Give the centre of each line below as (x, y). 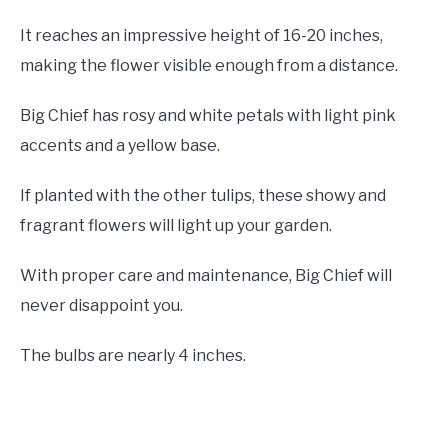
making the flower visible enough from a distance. (210, 66)
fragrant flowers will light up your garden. (177, 226)
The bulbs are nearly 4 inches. (134, 356)
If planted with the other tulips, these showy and (203, 196)
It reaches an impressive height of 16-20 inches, (201, 36)
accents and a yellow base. (120, 146)
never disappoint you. (103, 306)
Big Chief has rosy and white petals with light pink (208, 116)
